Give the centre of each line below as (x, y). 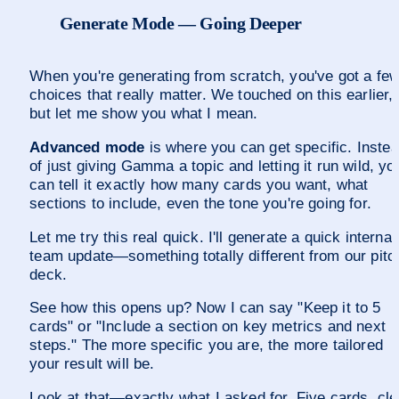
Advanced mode (87, 147)
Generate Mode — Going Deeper (180, 23)
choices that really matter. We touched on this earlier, (212, 95)
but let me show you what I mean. (144, 114)
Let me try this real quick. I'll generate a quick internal (212, 237)
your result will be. (92, 364)
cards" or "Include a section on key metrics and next (208, 327)
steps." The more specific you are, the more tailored (206, 346)
